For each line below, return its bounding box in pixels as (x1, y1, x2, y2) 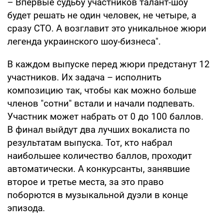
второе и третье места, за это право (7, 176, 164, 187)
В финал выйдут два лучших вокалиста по (7, 124, 190, 135)
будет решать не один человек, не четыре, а (7, 9, 196, 21)
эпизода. (7, 202, 45, 214)
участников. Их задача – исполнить (7, 71, 161, 83)
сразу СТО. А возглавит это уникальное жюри (7, 22, 206, 34)
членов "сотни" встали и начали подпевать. (7, 97, 195, 109)
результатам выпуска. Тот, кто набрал (7, 137, 172, 148)
